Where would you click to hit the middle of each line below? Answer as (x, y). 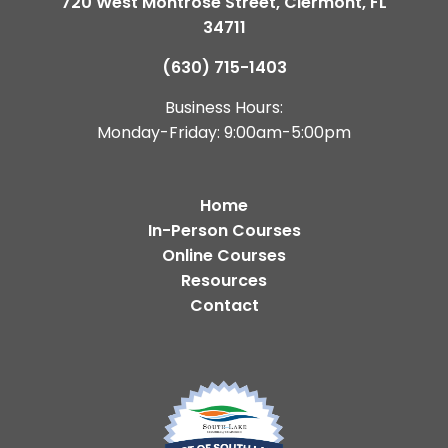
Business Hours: (224, 107)
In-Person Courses (224, 230)
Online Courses (224, 255)
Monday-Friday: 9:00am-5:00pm (224, 132)
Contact (224, 305)
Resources (224, 280)
